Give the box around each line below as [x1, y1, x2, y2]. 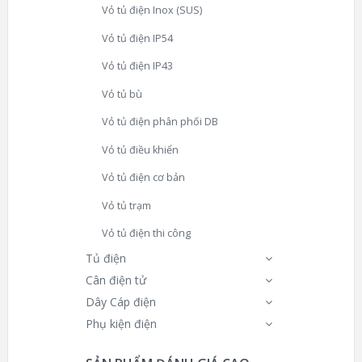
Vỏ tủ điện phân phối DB [102, 115, 218, 129]
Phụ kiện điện [86, 316, 157, 332]
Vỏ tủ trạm [102, 198, 151, 213]
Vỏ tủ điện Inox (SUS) [102, 3, 202, 17]
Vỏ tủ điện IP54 [102, 31, 173, 45]
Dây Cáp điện [86, 294, 156, 310]
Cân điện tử [86, 272, 146, 288]
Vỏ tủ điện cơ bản [102, 170, 185, 185]
